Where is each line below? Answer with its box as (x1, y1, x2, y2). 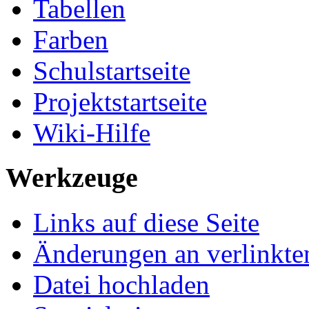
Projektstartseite (33, 87, 207, 117)
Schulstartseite (33, 56, 190, 86)
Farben (33, 25, 108, 55)
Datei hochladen (33, 269, 210, 299)
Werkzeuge (6, 161, 138, 193)
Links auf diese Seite (33, 207, 259, 237)
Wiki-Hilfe (33, 118, 150, 148)
